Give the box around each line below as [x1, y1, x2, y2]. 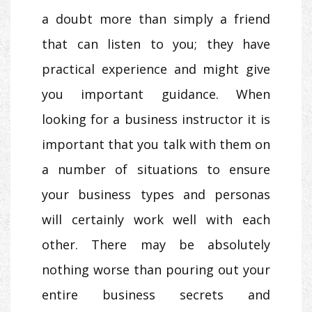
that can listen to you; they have [42, 36, 270, 53]
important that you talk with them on [42, 136, 270, 153]
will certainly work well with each [42, 211, 270, 228]
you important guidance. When [42, 86, 270, 103]
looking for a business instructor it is [42, 111, 270, 128]
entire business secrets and [42, 286, 270, 304]
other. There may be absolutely [42, 236, 270, 253]
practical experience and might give [42, 61, 270, 78]
